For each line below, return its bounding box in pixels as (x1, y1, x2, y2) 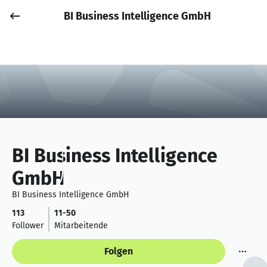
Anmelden (160, 17, 198, 27)
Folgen (104, 245, 133, 257)
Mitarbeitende (54, 220, 108, 231)
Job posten (218, 11, 257, 21)
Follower (12, 220, 44, 231)
